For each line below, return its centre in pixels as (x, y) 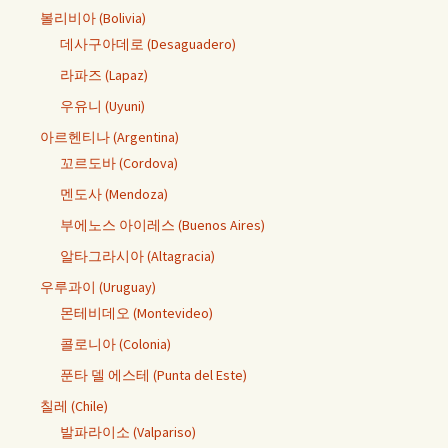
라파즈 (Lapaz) (104, 74)
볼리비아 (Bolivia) (93, 17)
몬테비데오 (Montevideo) (136, 312)
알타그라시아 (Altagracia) (137, 255)
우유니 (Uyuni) (102, 105)
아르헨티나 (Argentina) (109, 136)
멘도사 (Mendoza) (114, 193)
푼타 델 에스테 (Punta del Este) (153, 374)
